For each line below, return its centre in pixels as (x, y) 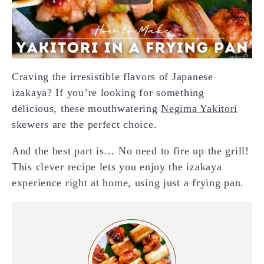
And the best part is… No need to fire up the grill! (131, 151)
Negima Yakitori (199, 108)
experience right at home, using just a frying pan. (128, 182)
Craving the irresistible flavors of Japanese (113, 76)
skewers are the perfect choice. (85, 124)
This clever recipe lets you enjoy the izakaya (117, 166)
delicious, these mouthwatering (87, 108)
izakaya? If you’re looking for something (108, 92)
